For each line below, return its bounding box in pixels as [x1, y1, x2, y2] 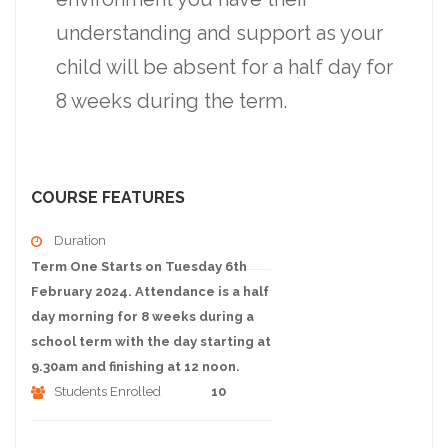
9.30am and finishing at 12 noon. [31, 359, 240, 375]
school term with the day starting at [31, 334, 271, 350]
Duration [54, 233, 106, 249]
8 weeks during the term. [56, 89, 287, 114]
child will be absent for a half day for [56, 55, 393, 80]
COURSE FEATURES [31, 188, 185, 208]
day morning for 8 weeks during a [31, 309, 254, 325]
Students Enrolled [54, 384, 161, 400]
